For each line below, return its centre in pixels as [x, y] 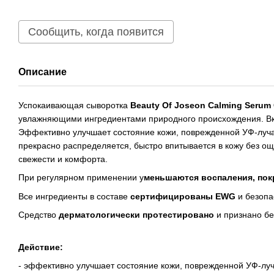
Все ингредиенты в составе [74, 196]
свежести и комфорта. [63, 159]
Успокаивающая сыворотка [74, 105]
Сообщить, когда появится [96, 32]
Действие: [41, 247]
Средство [39, 215]
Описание [43, 72]
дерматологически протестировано [136, 215]
